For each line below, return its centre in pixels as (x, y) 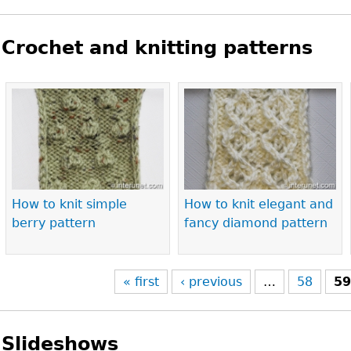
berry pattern (54, 223)
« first (141, 282)
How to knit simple (70, 204)
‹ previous (212, 282)
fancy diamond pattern (256, 223)
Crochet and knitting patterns (157, 48)
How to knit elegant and (259, 204)
